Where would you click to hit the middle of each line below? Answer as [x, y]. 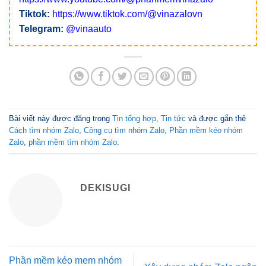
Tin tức [173, 119]
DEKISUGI [105, 188]
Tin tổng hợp [134, 119]
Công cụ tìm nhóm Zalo [124, 131]
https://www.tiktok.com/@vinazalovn [127, 14]
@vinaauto [89, 28]
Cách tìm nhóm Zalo [44, 131]
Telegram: [41, 28]
